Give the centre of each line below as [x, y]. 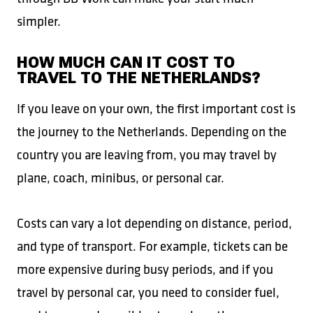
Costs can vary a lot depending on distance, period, [154, 223]
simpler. [39, 21]
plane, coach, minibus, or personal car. [121, 177]
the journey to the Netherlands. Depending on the [152, 131]
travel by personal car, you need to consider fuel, [148, 292]
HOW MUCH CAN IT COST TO [126, 63]
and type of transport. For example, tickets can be [152, 246]
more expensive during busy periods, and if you [145, 269]
